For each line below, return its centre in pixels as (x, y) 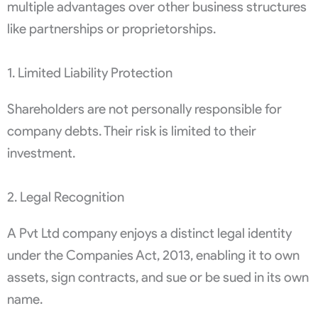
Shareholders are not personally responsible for (144, 109)
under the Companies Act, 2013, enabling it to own (153, 256)
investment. (41, 153)
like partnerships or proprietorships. (111, 29)
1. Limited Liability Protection (90, 73)
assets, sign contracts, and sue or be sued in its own (158, 278)
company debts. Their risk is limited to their (132, 131)
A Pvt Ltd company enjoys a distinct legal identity (149, 234)
